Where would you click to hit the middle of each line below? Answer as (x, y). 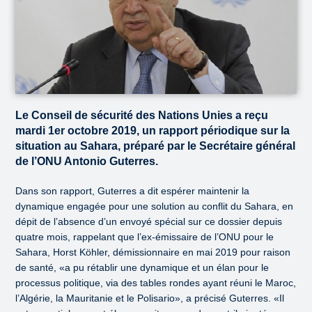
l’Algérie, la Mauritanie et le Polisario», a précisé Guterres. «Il (150, 298)
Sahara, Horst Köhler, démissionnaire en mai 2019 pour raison (153, 252)
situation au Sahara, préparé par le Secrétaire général (156, 146)
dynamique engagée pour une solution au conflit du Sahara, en (155, 206)
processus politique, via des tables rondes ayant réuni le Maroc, (156, 283)
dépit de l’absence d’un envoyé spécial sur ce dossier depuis (149, 222)
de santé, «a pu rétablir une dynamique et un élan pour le (142, 268)
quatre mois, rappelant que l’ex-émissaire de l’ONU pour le (145, 237)
